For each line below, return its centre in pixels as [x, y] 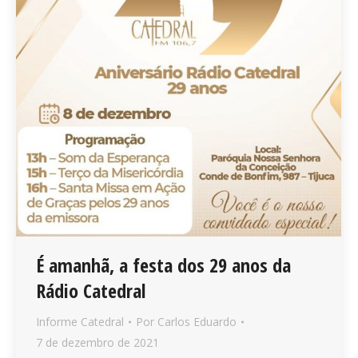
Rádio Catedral [91, 290]
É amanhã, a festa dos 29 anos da [163, 265]
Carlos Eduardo [197, 321]
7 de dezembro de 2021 [97, 342]
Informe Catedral [80, 321]
